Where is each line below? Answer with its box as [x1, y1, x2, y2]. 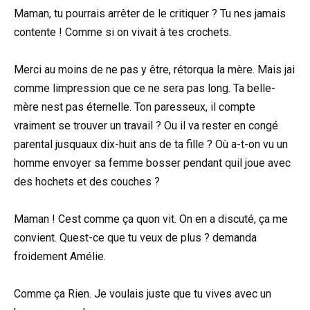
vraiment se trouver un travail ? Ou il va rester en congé [14, 118, 278, 132]
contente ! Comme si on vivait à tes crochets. [14, 25, 231, 39]
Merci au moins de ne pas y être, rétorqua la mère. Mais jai [14, 62, 295, 76]
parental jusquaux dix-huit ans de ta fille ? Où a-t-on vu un [14, 137, 288, 151]
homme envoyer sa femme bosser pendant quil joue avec [14, 156, 291, 170]
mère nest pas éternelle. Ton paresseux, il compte [14, 100, 255, 113]
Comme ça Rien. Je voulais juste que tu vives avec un [14, 287, 271, 301]
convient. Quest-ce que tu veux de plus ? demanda [14, 230, 257, 244]
